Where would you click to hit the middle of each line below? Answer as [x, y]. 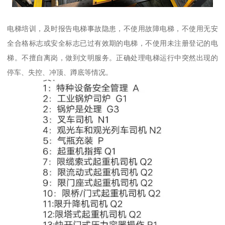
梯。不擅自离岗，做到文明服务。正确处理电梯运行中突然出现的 [113, 58]
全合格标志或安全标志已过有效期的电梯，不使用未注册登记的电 [113, 43]
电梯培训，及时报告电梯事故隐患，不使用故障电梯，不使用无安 [113, 28]
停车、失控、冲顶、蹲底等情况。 [60, 72]
